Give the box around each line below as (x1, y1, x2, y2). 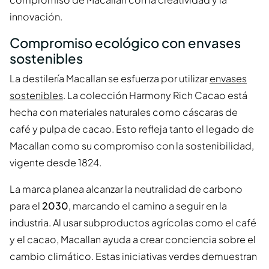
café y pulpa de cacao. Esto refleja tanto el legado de (10, 122, 254, 135)
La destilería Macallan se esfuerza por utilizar (10, 71, 210, 85)
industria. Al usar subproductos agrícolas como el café (10, 216, 256, 229)
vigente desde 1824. (10, 156, 101, 169)
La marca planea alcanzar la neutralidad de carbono (10, 182, 243, 195)
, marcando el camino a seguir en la (68, 199, 227, 212)
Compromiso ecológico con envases (10, 34, 241, 52)
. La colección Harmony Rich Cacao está (63, 88, 247, 101)
